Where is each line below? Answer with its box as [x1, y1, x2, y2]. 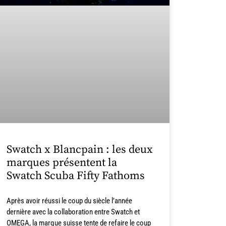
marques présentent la [6, 156, 117, 170]
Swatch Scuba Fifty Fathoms [6, 169, 145, 183]
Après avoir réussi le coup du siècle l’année [6, 196, 132, 206]
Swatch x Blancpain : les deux [6, 143, 153, 157]
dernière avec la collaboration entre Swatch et [6, 207, 140, 217]
